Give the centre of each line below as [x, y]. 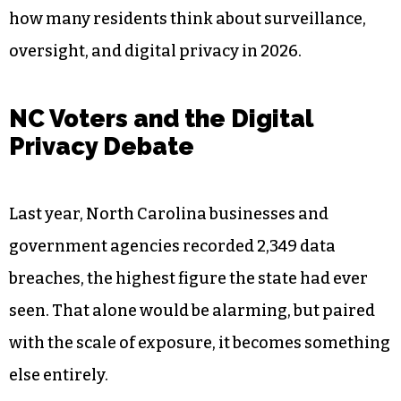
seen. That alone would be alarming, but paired [192, 311]
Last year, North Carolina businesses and [169, 214]
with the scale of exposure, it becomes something [200, 343]
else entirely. [60, 375]
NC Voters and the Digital [161, 119]
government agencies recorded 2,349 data [172, 247]
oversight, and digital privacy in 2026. [155, 51]
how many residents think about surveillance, [188, 18]
